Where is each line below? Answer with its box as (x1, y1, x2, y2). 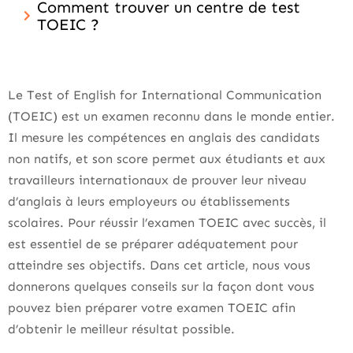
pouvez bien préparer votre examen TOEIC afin (8, 300, 295, 315)
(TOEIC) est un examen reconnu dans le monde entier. (8, 109, 335, 124)
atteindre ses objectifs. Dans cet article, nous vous (8, 258, 310, 273)
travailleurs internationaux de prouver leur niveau (8, 173, 307, 188)
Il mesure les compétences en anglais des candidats (8, 130, 320, 145)
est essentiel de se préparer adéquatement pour (8, 236, 298, 251)
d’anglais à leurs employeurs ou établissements (8, 194, 290, 209)
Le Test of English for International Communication (8, 87, 321, 102)
